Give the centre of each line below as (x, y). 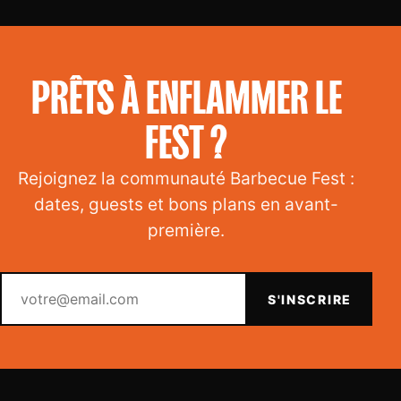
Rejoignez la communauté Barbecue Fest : (186, 179)
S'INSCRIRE (309, 299)
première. (186, 231)
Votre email (223, 282)
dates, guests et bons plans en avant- (186, 205)
